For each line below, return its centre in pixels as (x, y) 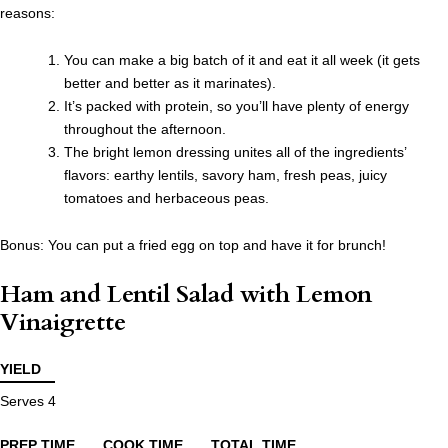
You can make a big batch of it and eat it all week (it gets (242, 60)
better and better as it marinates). (170, 83)
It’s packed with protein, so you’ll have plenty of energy (236, 106)
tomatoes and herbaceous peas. (166, 198)
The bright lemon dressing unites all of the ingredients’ (235, 152)
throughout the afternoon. (145, 129)
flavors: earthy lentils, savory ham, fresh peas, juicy (225, 175)
